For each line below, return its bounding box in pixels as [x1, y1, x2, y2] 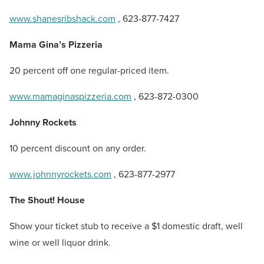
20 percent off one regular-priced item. [9, 63, 169, 77]
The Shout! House [9, 193, 85, 207]
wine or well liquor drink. [9, 235, 118, 249]
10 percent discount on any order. [9, 141, 146, 155]
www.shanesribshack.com [9, 11, 115, 25]
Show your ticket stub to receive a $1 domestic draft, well [9, 219, 243, 233]
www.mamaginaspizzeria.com [9, 89, 131, 103]
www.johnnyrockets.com [9, 167, 111, 181]
